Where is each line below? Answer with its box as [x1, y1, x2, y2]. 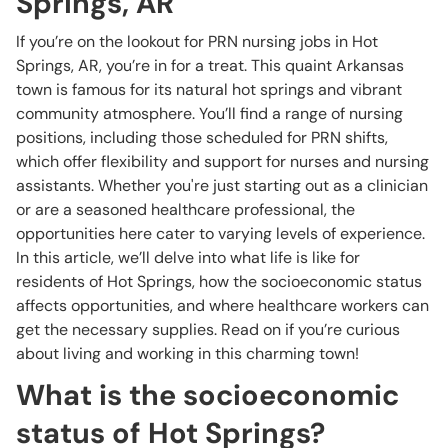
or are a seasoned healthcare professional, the [16, 199, 355, 220]
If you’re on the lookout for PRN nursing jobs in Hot [16, 31, 378, 52]
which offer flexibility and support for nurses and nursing [16, 151, 429, 172]
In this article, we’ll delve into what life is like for [16, 247, 360, 268]
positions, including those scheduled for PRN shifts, [16, 127, 388, 148]
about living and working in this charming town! [16, 343, 359, 364]
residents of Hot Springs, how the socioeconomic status [16, 271, 422, 292]
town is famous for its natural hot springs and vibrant [16, 79, 402, 100]
